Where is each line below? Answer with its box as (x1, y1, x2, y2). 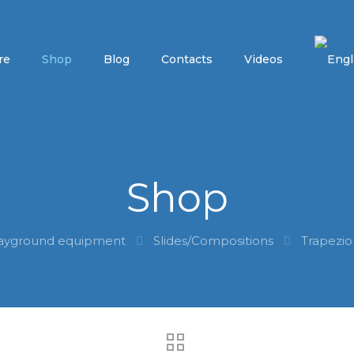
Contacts (161, 52, 213, 66)
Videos (244, 52, 283, 66)
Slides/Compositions (153, 233, 273, 248)
